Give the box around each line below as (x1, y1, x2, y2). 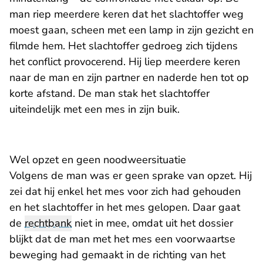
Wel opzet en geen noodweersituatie (9, 153, 186, 167)
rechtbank (25, 216, 72, 231)
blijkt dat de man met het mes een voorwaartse (9, 232, 235, 247)
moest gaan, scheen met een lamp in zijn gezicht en (9, 23, 254, 38)
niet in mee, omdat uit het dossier (72, 216, 233, 231)
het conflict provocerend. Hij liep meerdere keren (9, 55, 240, 69)
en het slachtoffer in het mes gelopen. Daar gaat (9, 200, 240, 215)
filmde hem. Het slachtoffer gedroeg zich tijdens (9, 39, 238, 53)
